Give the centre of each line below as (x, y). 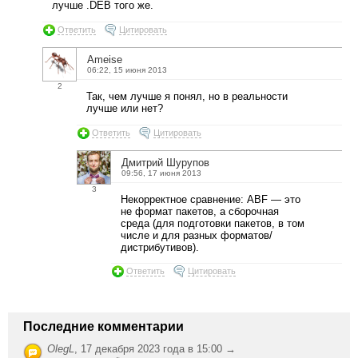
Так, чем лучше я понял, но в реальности (187, 96)
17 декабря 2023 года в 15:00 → (158, 349)
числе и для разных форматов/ (197, 235)
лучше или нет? (125, 108)
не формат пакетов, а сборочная (200, 211)
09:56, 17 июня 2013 (161, 173)
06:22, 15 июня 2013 (127, 70)
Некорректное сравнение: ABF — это (211, 199)
